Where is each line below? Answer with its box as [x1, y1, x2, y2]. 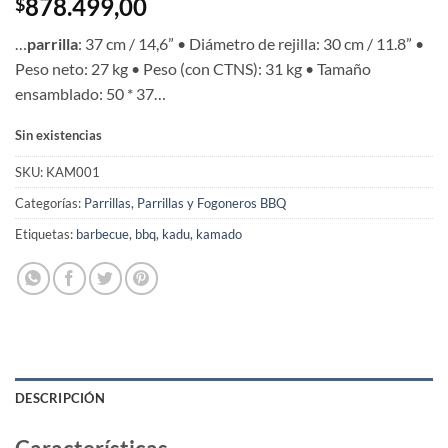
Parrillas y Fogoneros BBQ [137, 194, 286, 211]
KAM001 [46, 163, 100, 180]
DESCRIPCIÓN [15, 389, 105, 406]
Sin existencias [15, 127, 102, 144]
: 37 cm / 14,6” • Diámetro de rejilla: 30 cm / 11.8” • [78, 34, 424, 54]
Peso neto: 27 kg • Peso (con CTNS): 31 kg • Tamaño [15, 59, 371, 79]
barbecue [76, 225, 129, 242]
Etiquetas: [15, 225, 76, 242]
